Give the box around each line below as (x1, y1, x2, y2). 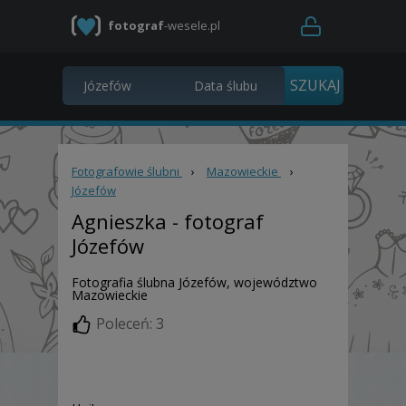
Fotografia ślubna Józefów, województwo (72, 274, 317, 291)
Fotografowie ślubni (72, 163, 179, 179)
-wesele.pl (164, 17, 220, 34)
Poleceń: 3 (96, 314, 164, 334)
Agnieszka (72, 208, 167, 235)
